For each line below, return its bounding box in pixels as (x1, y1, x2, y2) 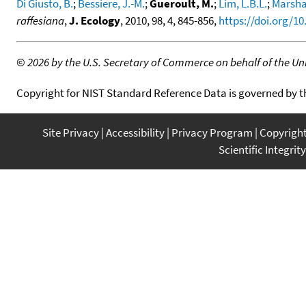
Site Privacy (42, 124, 99, 140)
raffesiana (16, 12, 64, 28)
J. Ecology (69, 12, 120, 28)
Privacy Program (171, 124, 253, 140)
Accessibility (106, 124, 165, 140)
